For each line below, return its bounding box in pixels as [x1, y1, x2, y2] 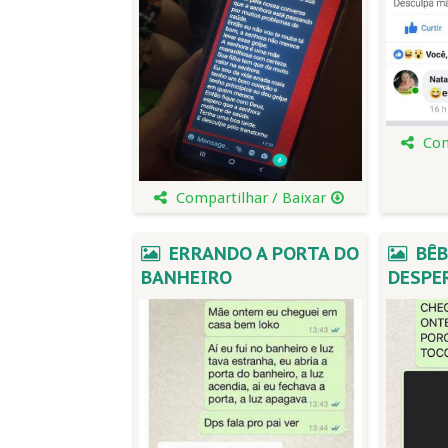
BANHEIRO [141, 266, 233, 289]
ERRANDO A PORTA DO [163, 242, 359, 265]
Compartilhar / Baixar [171, 189, 330, 207]
